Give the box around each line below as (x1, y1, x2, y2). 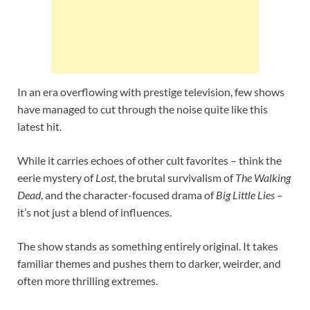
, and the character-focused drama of (41, 188, 216, 201)
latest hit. (17, 119, 62, 133)
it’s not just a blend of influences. (17, 205, 172, 219)
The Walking (235, 170, 291, 184)
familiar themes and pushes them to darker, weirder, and (17, 256, 281, 270)
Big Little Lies (216, 188, 275, 201)
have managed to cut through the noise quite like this (17, 102, 268, 116)
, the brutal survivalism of (114, 170, 235, 184)
